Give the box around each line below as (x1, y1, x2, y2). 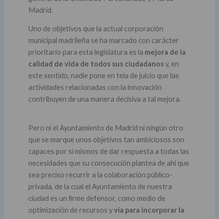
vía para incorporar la (113, 206, 184, 215)
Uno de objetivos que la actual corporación (28, 24, 163, 33)
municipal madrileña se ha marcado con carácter (28, 36, 179, 45)
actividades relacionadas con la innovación (28, 83, 162, 92)
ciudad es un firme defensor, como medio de (28, 194, 165, 203)
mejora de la (144, 48, 186, 57)
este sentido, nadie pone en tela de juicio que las (28, 71, 179, 80)
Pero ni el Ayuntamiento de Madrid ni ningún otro (28, 124, 183, 132)
